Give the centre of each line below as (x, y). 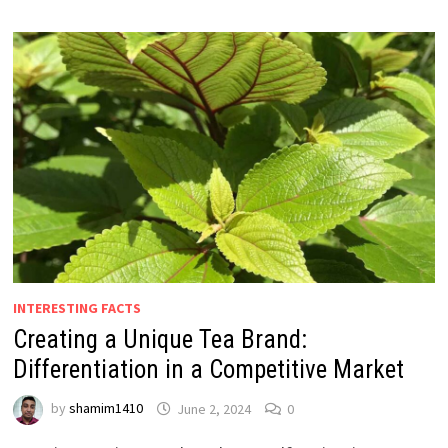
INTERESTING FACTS (76, 308)
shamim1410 (105, 408)
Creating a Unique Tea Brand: (159, 340)
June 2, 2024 (213, 408)
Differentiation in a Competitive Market (208, 370)
